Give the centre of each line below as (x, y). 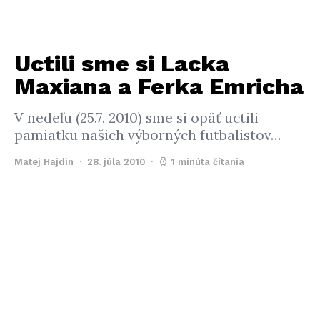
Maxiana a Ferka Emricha (159, 86)
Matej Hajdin (44, 162)
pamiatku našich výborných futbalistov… (147, 135)
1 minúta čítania (207, 162)
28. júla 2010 (116, 162)
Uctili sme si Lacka (122, 64)
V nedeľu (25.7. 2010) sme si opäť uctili (136, 118)
